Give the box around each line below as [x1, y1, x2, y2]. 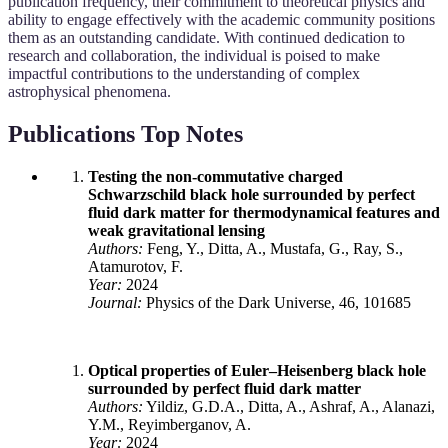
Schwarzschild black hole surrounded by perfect [88, 186, 415, 204]
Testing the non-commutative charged [88, 168, 343, 186]
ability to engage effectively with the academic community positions [8, 11, 435, 29]
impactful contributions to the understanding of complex [8, 65, 360, 83]
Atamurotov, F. [88, 258, 183, 276]
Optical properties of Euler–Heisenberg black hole [88, 362, 426, 380]
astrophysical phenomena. [8, 83, 171, 101]
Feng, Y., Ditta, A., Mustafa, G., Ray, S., [143, 240, 403, 258]
